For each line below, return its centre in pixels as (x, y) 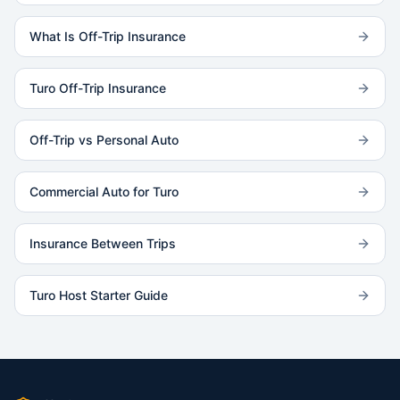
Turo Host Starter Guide (99, 295)
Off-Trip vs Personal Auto (104, 140)
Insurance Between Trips (103, 243)
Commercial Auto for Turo (104, 192)
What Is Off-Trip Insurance (108, 36)
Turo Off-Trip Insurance (98, 88)
